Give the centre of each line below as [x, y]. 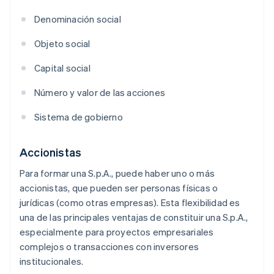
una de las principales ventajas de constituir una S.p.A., [134, 217]
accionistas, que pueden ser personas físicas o [119, 188]
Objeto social [62, 44]
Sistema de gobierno [79, 117]
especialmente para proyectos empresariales [117, 232]
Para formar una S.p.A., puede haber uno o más [117, 173]
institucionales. [52, 261]
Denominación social [78, 19]
